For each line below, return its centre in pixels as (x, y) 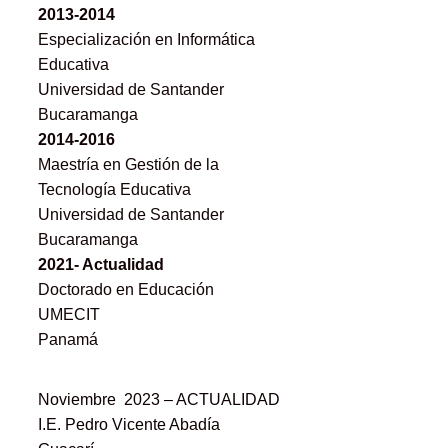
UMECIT (68, 315)
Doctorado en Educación (125, 290)
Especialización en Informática (146, 40)
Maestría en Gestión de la (128, 165)
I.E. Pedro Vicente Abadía (128, 425)
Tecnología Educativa (114, 190)
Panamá (67, 340)
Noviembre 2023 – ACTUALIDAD (158, 400)
